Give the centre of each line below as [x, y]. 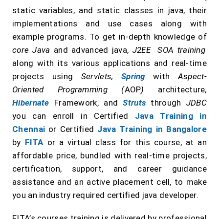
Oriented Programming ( [68, 89]
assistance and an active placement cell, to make [109, 182]
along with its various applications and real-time [109, 63]
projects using [47, 76]
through [166, 103]
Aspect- [192, 76]
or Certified [71, 129]
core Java [33, 50]
